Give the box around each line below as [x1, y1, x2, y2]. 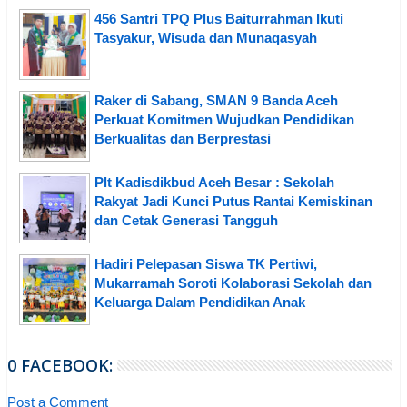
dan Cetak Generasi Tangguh [94, 213, 278, 229]
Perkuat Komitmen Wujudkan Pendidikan [94, 112, 354, 128]
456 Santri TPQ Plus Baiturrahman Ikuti [94, 11, 343, 27]
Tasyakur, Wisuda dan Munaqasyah [94, 30, 317, 46]
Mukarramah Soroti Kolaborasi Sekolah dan [94, 275, 372, 292]
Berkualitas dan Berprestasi [94, 131, 271, 147]
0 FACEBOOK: [7, 354, 113, 377]
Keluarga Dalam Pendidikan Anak [94, 294, 305, 311]
